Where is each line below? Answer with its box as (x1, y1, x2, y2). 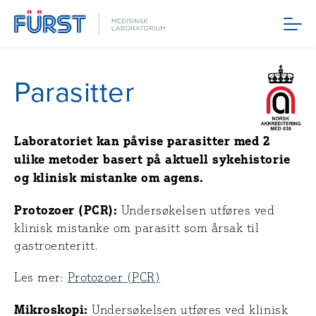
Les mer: (14, 270, 68, 285)
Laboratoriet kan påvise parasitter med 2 (14, 133, 271, 149)
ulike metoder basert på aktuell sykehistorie (14, 152, 291, 167)
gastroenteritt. (14, 238, 99, 253)
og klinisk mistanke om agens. (14, 170, 204, 186)
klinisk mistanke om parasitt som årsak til (14, 221, 260, 236)
